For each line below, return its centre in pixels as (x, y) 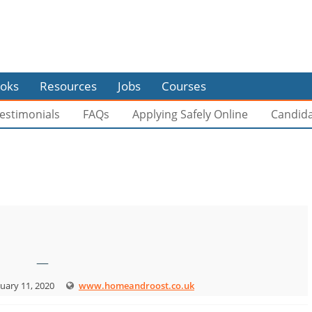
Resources (68, 86)
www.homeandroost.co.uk (136, 286)
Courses (184, 86)
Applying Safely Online (190, 114)
